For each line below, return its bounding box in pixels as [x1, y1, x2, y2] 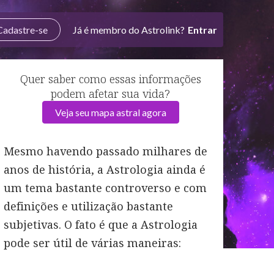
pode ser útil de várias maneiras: [4, 235, 181, 250]
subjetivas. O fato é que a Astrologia [4, 217, 198, 232]
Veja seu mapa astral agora [54, 106, 166, 118]
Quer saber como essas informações [20, 72, 201, 86]
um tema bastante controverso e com [4, 180, 207, 195]
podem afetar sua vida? [51, 86, 170, 101]
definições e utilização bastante [4, 199, 173, 213]
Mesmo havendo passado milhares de [4, 144, 207, 158]
